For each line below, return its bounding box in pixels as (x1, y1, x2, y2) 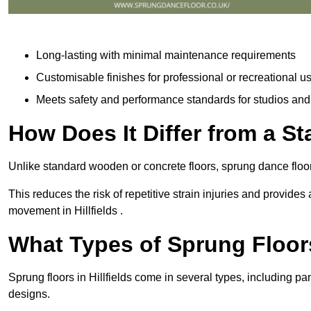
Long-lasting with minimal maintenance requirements (36, 49, 296, 61)
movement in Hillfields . (8, 204, 123, 217)
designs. (8, 287, 50, 300)
